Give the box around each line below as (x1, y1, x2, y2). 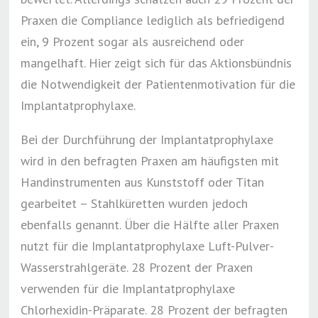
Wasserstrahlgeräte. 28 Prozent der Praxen (21, 259, 253, 275)
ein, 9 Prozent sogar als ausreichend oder (21, 33, 245, 50)
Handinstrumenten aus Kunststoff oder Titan (21, 174, 265, 190)
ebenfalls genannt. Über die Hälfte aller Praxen (21, 216, 280, 233)
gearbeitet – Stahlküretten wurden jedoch (21, 195, 248, 212)
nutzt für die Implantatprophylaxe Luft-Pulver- (21, 238, 275, 254)
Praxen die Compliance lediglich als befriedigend (21, 12, 285, 28)
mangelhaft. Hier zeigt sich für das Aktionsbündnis (21, 55, 292, 71)
